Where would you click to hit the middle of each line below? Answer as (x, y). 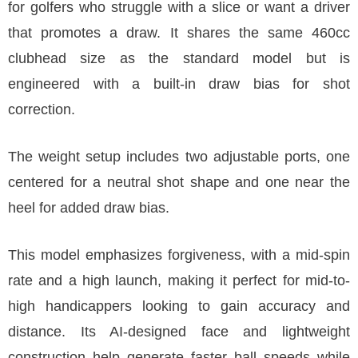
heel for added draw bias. (89, 208)
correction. (42, 109)
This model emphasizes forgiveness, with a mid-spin (179, 255)
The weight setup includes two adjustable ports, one (179, 157)
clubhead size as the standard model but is (179, 58)
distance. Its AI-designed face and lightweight (179, 332)
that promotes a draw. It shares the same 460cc (179, 33)
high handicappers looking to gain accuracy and (179, 306)
